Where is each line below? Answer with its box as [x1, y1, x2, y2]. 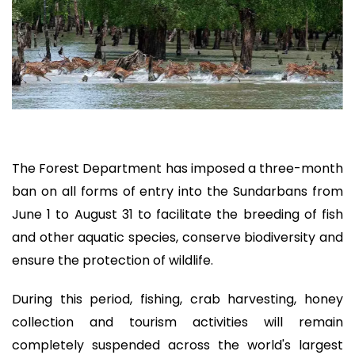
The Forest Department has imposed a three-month [12, 158, 343, 177]
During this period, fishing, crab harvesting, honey [12, 289, 343, 308]
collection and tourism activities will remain [12, 312, 343, 331]
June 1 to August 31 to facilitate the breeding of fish [12, 204, 343, 223]
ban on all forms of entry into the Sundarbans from [12, 181, 343, 200]
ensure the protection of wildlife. [12, 250, 213, 269]
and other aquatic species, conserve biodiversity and [12, 227, 343, 246]
